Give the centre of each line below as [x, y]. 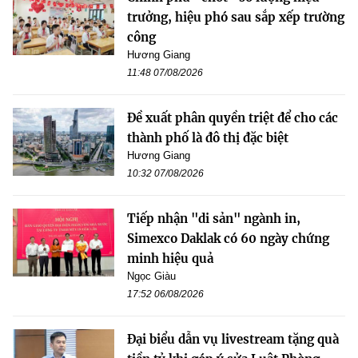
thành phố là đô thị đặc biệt [208, 138]
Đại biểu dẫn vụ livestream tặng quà [233, 340]
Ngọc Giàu [151, 276]
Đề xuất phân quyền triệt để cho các [233, 118]
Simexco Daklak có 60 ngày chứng [228, 239]
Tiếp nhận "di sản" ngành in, [214, 219]
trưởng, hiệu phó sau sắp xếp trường [236, 18]
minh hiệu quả [170, 259]
